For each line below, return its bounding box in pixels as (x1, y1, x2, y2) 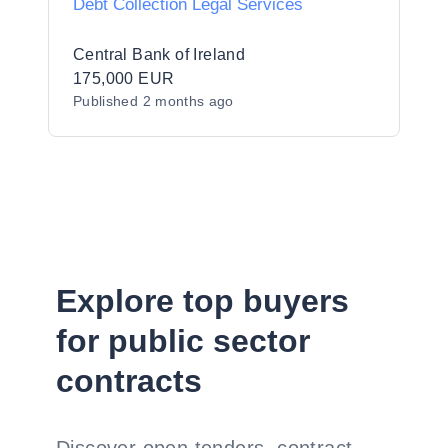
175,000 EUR (73, 70, 175, 87)
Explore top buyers (56, 283, 349, 319)
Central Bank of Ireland (73, 46, 246, 63)
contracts (56, 363, 202, 399)
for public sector (56, 323, 310, 359)
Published (73, 93, 143, 109)
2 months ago (142, 93, 234, 109)
